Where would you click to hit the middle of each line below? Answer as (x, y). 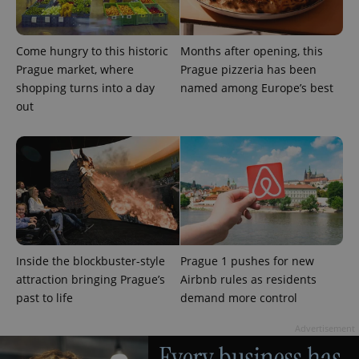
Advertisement (325, 328)
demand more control (238, 297)
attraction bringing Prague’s (91, 279)
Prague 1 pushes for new (247, 260)
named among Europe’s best (256, 87)
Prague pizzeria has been (248, 69)
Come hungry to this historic (92, 50)
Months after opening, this (251, 50)
